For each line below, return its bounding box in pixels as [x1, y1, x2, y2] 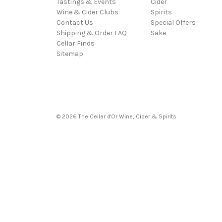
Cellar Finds [56, 39, 95, 48]
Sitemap [56, 50, 83, 58]
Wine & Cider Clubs [56, 8, 118, 17]
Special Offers [150, 18, 196, 27]
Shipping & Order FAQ [56, 29, 127, 38]
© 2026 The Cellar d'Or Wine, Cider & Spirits [56, 113, 176, 120]
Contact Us [56, 18, 93, 27]
